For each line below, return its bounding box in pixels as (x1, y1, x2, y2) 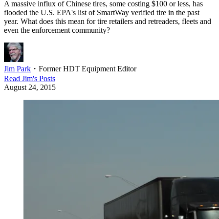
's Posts (33, 74, 55, 83)
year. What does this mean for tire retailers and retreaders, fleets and (4, 17, 211, 26)
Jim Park (4, 65, 31, 73)
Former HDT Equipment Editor (39, 65, 136, 73)
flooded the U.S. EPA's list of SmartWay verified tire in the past (4, 8, 199, 17)
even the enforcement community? (4, 26, 110, 35)
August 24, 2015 (4, 83, 56, 92)
